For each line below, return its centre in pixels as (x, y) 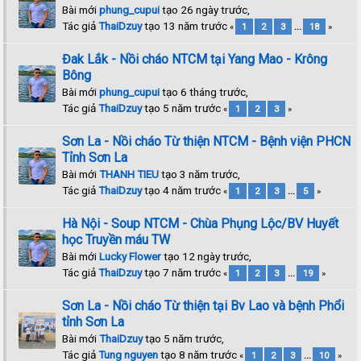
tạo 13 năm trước (186, 25)
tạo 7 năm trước (183, 272)
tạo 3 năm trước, (200, 174)
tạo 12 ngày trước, (207, 256)
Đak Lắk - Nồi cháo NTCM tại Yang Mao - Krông (195, 59)
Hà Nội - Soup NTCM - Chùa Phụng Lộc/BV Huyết (201, 223)
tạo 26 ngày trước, (205, 9)
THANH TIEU (129, 174)
